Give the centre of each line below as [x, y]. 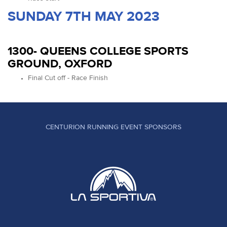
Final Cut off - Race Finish [68, 78]
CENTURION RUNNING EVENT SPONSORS [113, 127]
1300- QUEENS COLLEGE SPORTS [98, 51]
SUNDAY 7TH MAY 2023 [84, 16]
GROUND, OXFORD [60, 64]
